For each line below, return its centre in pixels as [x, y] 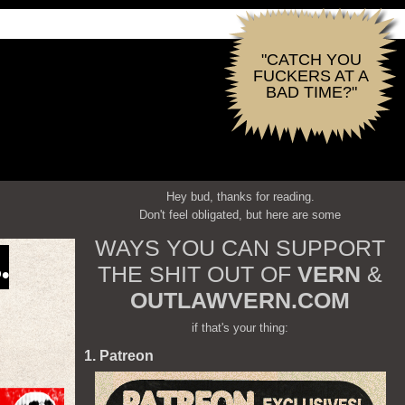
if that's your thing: [240, 328]
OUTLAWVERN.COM [240, 300]
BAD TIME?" [311, 92]
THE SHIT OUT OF [198, 274]
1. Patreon [119, 356]
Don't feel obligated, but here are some [240, 215]
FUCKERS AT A [311, 76]
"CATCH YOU [311, 60]
